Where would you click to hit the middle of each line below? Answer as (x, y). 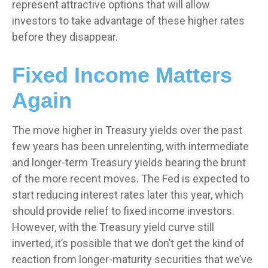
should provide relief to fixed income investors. (123, 211)
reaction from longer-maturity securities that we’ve (132, 259)
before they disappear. (65, 36)
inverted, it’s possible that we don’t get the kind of (128, 243)
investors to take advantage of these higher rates (128, 20)
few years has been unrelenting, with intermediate (130, 146)
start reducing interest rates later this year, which (128, 194)
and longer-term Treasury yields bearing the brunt (129, 162)
